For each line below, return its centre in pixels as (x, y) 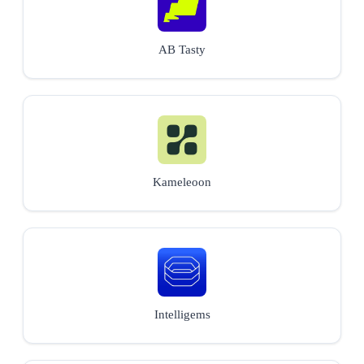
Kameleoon (182, 182)
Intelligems (182, 314)
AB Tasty (182, 49)
